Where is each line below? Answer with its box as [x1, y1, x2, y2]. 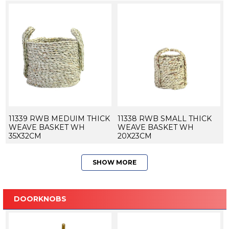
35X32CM [8, 131, 41, 141]
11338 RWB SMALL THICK [117, 114, 212, 124]
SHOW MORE [93, 158, 136, 167]
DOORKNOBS [13, 194, 66, 204]
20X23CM [117, 131, 152, 141]
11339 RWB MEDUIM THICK [8, 114, 110, 124]
